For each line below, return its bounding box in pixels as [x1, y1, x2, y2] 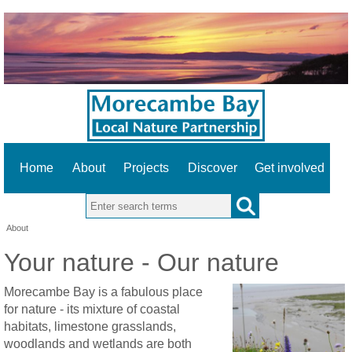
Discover [187, 161, 237, 175]
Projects [123, 161, 170, 175]
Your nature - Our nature [4, 248, 279, 277]
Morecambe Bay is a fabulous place [4, 285, 203, 299]
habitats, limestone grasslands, [4, 320, 176, 334]
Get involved [255, 161, 325, 175]
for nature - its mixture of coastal [4, 302, 180, 317]
